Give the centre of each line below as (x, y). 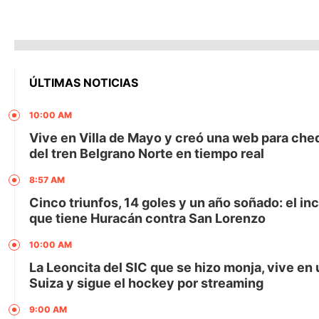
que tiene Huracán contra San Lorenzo (147, 218)
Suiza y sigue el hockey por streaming (146, 283)
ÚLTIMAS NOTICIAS (84, 82)
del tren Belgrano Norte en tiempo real (147, 153)
